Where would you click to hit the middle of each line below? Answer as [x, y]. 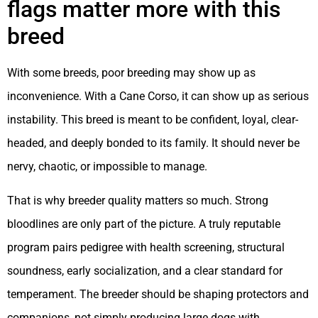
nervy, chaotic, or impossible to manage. [107, 167]
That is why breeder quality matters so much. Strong [138, 200]
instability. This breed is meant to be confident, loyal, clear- [153, 120]
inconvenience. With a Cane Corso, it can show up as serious [158, 97]
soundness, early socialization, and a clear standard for [145, 270]
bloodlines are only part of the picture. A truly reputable [144, 224]
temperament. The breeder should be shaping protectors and [158, 294]
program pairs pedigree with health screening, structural [146, 247]
